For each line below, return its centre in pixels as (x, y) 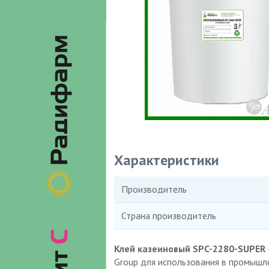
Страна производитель (168, 215)
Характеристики (166, 160)
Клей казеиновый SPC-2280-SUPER (189, 248)
